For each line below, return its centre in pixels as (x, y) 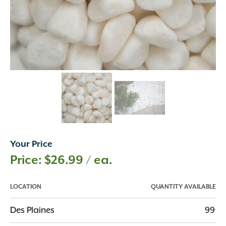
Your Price (31, 144)
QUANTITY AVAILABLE (183, 187)
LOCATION (26, 187)
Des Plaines (32, 210)
